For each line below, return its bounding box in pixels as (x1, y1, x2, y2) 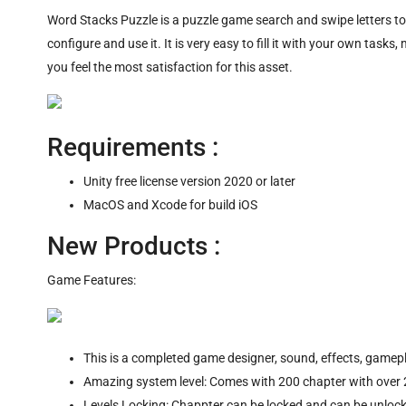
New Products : (47, 231, 220, 262)
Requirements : (47, 132, 218, 163)
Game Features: (47, 273, 136, 288)
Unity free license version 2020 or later (83, 174, 295, 189)
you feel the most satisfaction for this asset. (47, 60, 293, 75)
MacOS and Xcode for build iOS (83, 198, 257, 213)
